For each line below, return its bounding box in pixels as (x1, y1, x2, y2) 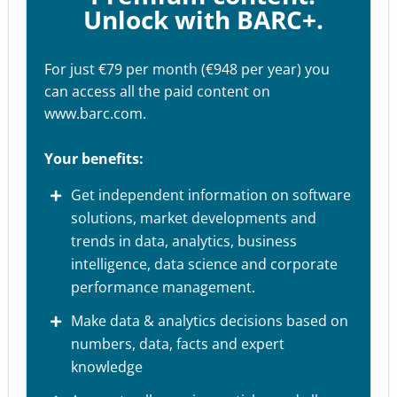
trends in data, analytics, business (70, 231, 297, 252)
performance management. (70, 277, 255, 298)
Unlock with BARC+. (82, 3, 323, 37)
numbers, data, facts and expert (70, 334, 284, 354)
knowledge (70, 357, 143, 378)
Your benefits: (44, 149, 144, 169)
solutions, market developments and (70, 208, 316, 229)
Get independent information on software (70, 185, 351, 206)
